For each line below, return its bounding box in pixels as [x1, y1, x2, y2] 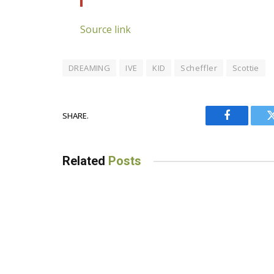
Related [62, 154, 108, 169]
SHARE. [62, 109, 89, 121]
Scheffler [180, 62, 217, 74]
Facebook [226, 119, 269, 130]
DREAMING [68, 62, 111, 74]
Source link [80, 23, 131, 37]
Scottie [232, 62, 259, 74]
